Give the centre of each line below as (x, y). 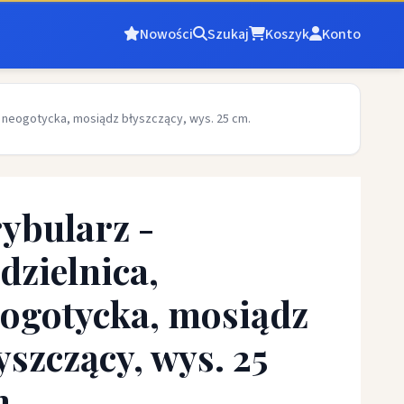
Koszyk (287, 34)
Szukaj (228, 34)
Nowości (166, 34)
